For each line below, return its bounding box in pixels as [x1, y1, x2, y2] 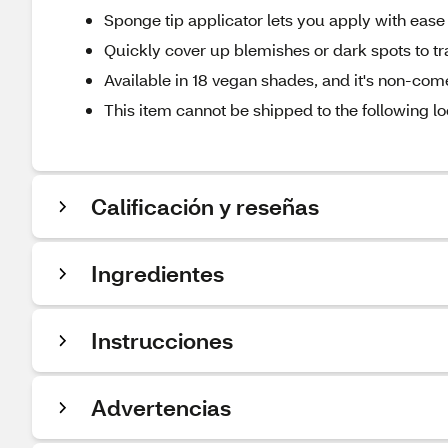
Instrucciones [91, 326, 233, 355]
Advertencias [91, 393, 231, 422]
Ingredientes [91, 259, 224, 288]
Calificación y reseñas [91, 192, 319, 221]
